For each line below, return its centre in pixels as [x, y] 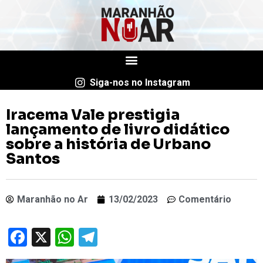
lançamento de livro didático [118, 129]
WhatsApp [116, 237]
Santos [33, 159]
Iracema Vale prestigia [93, 114]
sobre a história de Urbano [108, 144]
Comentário [205, 199]
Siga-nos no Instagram [140, 82]
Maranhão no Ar [53, 199]
